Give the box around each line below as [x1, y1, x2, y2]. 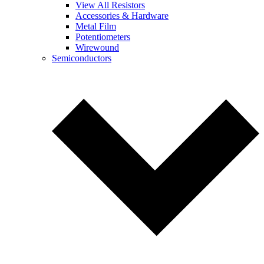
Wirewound [75, 42, 119, 52]
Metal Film [75, 21, 116, 31]
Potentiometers [75, 32, 130, 42]
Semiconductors [52, 53, 111, 63]
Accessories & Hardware [75, 11, 169, 21]
